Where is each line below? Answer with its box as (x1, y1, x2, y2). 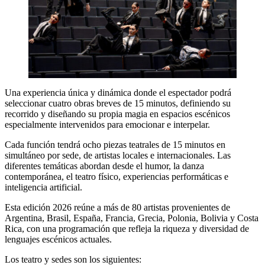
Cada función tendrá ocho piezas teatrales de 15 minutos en (5, 140, 225, 150)
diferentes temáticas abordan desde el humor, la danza (5, 161, 204, 172)
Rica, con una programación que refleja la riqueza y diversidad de (5, 224, 249, 234)
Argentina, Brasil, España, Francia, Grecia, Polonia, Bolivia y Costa (5, 213, 258, 224)
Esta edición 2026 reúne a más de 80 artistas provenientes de (5, 202, 230, 213)
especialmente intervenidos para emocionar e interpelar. (5, 119, 210, 130)
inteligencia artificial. (5, 182, 82, 193)
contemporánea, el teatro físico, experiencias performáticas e (5, 172, 228, 182)
